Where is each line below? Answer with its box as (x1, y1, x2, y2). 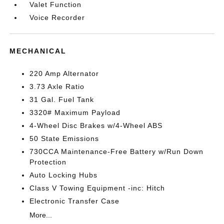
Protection (29, 158, 67, 166)
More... (29, 211, 52, 219)
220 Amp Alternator (29, 69, 99, 77)
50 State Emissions (29, 134, 99, 142)
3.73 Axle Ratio (29, 82, 85, 90)
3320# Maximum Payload (29, 108, 121, 116)
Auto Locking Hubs (29, 171, 98, 179)
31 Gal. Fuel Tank (29, 95, 94, 103)
